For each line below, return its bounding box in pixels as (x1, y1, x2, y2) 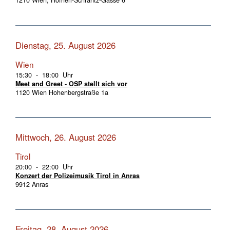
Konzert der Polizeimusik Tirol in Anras (15, 170, 140, 180)
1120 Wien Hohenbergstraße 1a (15, 87, 108, 97)
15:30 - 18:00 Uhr (15, 70, 73, 80)
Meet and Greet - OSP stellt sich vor (15, 79, 127, 88)
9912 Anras (15, 179, 48, 189)
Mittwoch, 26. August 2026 (15, 130, 116, 143)
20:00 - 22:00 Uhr (15, 162, 73, 171)
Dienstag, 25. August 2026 (15, 39, 116, 51)
